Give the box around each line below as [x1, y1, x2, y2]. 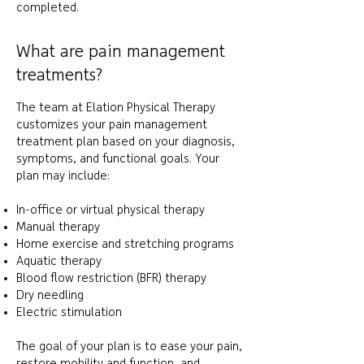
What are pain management [16, 43, 225, 61]
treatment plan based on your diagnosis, [16, 136, 235, 149]
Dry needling [16, 289, 84, 302]
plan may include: [16, 170, 110, 183]
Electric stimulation [16, 306, 122, 319]
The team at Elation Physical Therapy [16, 102, 215, 115]
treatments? [16, 67, 102, 84]
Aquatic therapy [16, 255, 102, 268]
